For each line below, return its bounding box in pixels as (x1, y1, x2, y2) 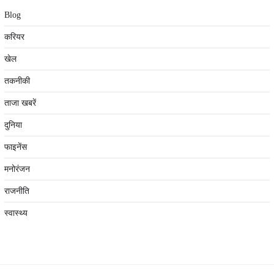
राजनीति (4, 186, 29, 196)
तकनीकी (4, 76, 30, 86)
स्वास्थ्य (4, 208, 28, 218)
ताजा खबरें (4, 98, 36, 108)
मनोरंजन (4, 164, 30, 174)
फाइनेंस (4, 142, 27, 152)
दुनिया (4, 120, 22, 130)
